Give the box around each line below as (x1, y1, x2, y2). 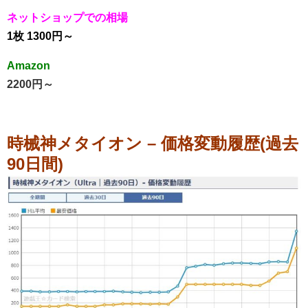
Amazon (7, 60, 50, 71)
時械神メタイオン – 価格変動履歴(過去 (7, 134, 298, 153)
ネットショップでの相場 (7, 12, 128, 23)
